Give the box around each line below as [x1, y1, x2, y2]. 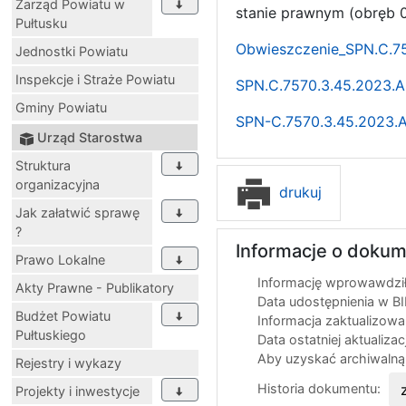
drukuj [275, 182, 322, 201]
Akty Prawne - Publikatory [15, 280, 174, 296]
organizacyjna [15, 177, 100, 193]
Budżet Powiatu [15, 308, 111, 324]
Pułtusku [15, 15, 67, 32]
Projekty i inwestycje [15, 383, 140, 400]
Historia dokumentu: [257, 381, 384, 397]
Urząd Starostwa [37, 130, 142, 146]
